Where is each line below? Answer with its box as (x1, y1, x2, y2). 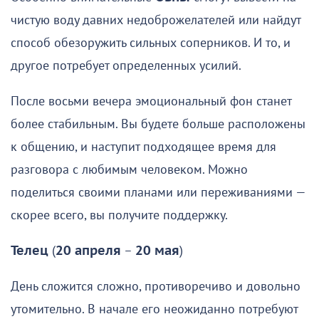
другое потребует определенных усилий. (11, 58, 241, 74)
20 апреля (56, 244, 121, 259)
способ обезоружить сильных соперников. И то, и (11, 36, 291, 51)
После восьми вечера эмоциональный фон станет (11, 94, 291, 110)
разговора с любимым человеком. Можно (11, 162, 248, 178)
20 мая (135, 244, 179, 259)
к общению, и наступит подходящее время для (11, 140, 276, 155)
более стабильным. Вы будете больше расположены (11, 117, 305, 132)
